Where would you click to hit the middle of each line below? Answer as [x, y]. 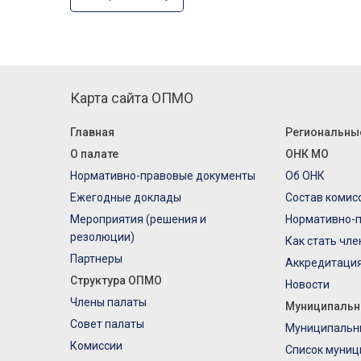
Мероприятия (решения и [138, 219]
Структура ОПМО [116, 280]
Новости [307, 284]
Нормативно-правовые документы [163, 175]
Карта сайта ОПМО [132, 98]
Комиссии [96, 345]
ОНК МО [307, 154]
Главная [92, 132]
